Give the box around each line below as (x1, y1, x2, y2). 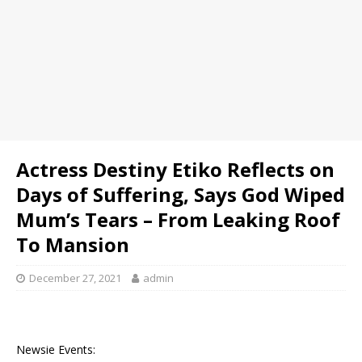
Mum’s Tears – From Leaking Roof (16, 206, 340, 233)
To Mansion (16, 231, 129, 258)
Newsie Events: (16, 342, 95, 357)
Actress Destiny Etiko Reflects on (16, 156, 335, 183)
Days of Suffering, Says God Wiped (16, 181, 345, 208)
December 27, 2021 (29, 271, 121, 285)
